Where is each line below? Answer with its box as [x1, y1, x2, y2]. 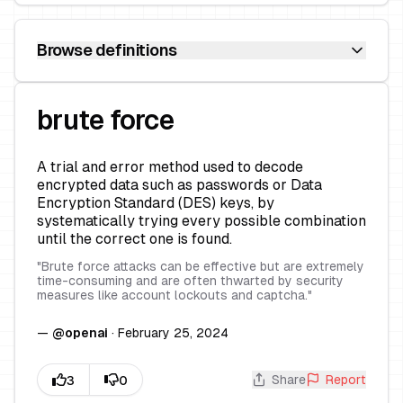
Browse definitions [37, 40, 177, 59]
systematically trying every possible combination [37, 212, 366, 229]
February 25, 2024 [118, 326, 228, 340]
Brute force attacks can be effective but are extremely [41, 259, 364, 273]
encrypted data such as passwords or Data [37, 176, 322, 193]
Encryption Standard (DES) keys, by [37, 194, 274, 211]
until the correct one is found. [37, 230, 232, 247]
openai [65, 326, 108, 340]
